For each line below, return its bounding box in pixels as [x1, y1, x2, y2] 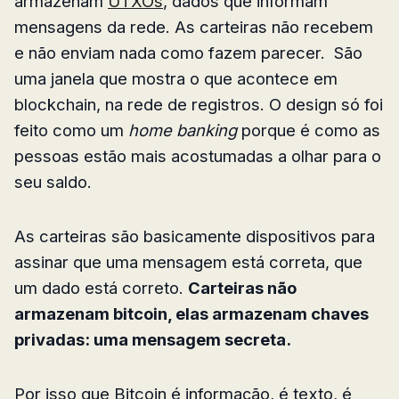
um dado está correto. [14, 278, 188, 298]
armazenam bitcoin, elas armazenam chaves [14, 304, 369, 324]
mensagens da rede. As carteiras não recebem [14, 17, 373, 37]
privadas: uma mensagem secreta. [14, 330, 291, 350]
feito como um [14, 120, 128, 141]
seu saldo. [14, 172, 92, 192]
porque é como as [237, 120, 380, 141]
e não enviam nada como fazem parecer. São [14, 43, 362, 63]
